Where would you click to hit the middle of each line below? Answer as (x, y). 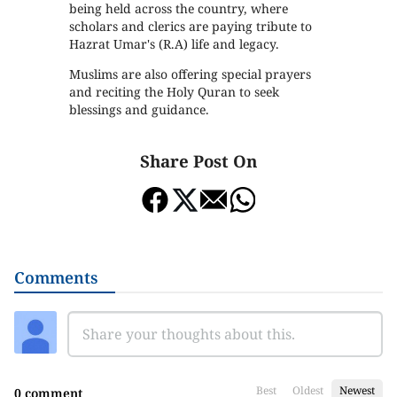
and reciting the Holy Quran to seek (175, 91)
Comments (56, 278)
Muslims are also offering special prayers (191, 74)
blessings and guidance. (140, 109)
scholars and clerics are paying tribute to (191, 26)
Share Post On (198, 161)
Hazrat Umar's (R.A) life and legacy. (175, 43)
